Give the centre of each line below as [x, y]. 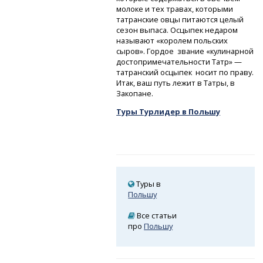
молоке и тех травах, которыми [175, 9]
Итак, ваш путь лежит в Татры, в [176, 83]
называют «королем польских [172, 41]
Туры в [148, 184]
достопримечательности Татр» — [179, 62]
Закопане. [135, 94]
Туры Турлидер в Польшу [168, 112]
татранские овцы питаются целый [180, 20]
